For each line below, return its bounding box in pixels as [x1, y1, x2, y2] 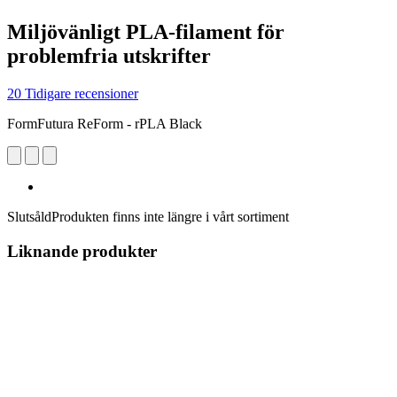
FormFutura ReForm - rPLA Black [7, 115, 202, 131]
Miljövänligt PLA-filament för [7, 19, 284, 43]
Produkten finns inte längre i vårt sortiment [51, 208, 289, 224]
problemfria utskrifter [7, 43, 211, 67]
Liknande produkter [7, 241, 157, 261]
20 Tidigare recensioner [7, 85, 138, 101]
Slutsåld [7, 208, 51, 224]
